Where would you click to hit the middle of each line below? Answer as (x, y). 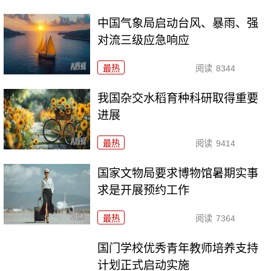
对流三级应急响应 (144, 41)
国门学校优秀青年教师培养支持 (178, 248)
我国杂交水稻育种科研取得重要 (178, 98)
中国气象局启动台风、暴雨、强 (178, 24)
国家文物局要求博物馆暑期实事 (178, 173)
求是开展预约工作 (144, 190)
